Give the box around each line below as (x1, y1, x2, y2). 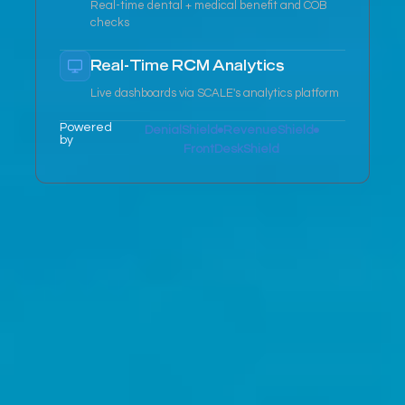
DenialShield (144, 124, 218, 137)
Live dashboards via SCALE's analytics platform (90, 87, 339, 100)
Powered (60, 121, 112, 135)
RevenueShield (222, 124, 314, 137)
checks (90, 16, 129, 30)
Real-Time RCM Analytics (90, 55, 285, 75)
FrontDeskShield (184, 143, 280, 156)
